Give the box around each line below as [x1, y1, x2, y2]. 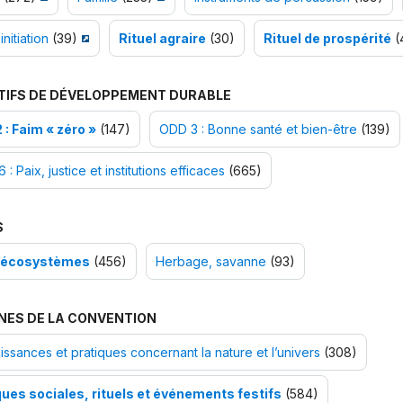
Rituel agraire [118, 31, 206, 47]
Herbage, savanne [155, 254, 266, 270]
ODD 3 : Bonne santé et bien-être [158, 121, 357, 138]
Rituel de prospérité [263, 31, 391, 47]
